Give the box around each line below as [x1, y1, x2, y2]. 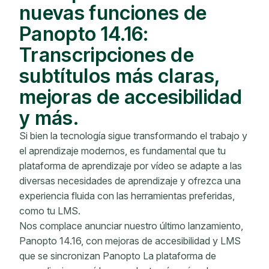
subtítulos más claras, [19, 64, 220, 88]
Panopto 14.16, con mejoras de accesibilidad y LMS [19, 235, 241, 247]
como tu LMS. [19, 205, 80, 217]
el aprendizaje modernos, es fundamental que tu [19, 145, 226, 157]
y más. [19, 106, 79, 130]
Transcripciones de [19, 43, 194, 67]
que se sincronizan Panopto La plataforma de [19, 250, 216, 262]
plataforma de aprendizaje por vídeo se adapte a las [19, 160, 242, 172]
